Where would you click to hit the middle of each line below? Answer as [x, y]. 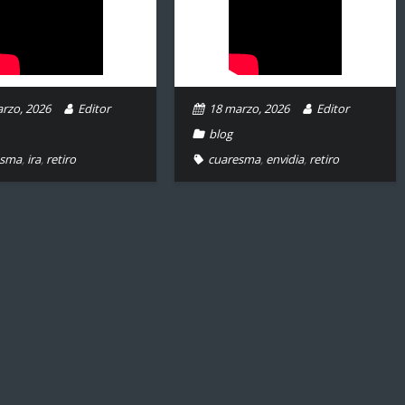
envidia [285, 159]
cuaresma [235, 159]
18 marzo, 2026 [250, 108]
